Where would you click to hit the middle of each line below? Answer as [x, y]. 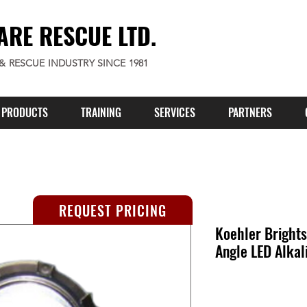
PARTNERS [250, 112]
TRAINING [101, 112]
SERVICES [175, 112]
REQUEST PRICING [113, 210]
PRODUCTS [25, 112]
